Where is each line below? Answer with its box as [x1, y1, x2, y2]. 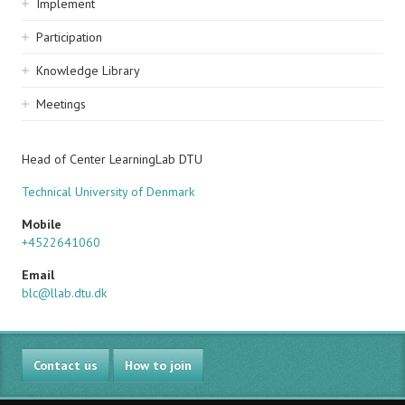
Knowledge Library [36, 62, 140, 79]
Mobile [22, 216, 61, 232]
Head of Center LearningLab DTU [22, 151, 202, 167]
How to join [125, 357, 192, 373]
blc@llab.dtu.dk [22, 285, 107, 301]
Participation [36, 29, 102, 45]
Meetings [36, 96, 86, 112]
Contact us [33, 357, 98, 373]
